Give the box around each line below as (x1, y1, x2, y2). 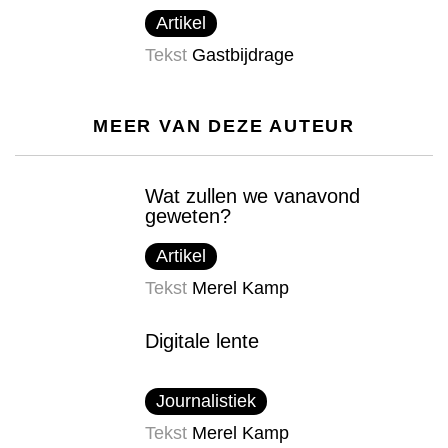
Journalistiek (155, 391, 256, 412)
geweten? (145, 205, 231, 228)
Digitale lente (145, 330, 259, 353)
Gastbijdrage (192, 45, 294, 66)
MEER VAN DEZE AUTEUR (93, 116, 355, 137)
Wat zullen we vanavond (145, 185, 360, 208)
